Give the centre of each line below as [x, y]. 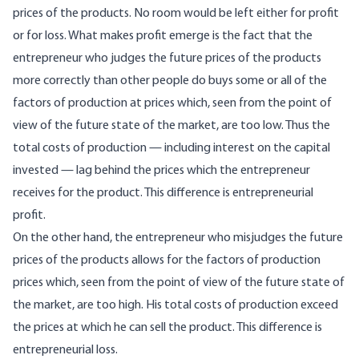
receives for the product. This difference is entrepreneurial [163, 194]
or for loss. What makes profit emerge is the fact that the [163, 36]
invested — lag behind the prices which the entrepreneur [161, 171]
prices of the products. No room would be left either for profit [176, 14]
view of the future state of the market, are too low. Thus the [171, 126]
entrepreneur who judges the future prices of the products [167, 59]
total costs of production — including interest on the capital [171, 149]
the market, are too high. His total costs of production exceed [175, 306]
